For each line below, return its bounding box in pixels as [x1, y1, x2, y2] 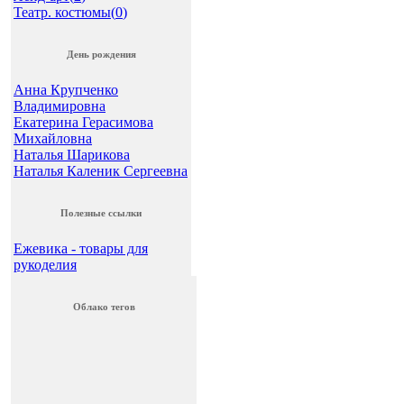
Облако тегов [72, 300, 135, 312]
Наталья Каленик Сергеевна [14, 162, 188, 179]
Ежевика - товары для [14, 240, 148, 256]
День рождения [66, 48, 136, 60]
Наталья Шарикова [14, 146, 130, 162]
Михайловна [14, 130, 92, 146]
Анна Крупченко [14, 81, 118, 97]
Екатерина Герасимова [14, 114, 153, 130]
